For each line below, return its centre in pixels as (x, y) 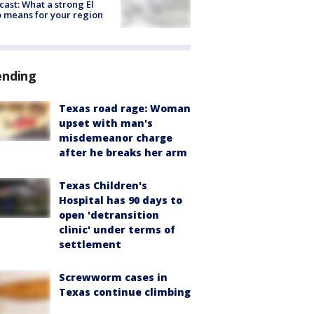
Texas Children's (103, 186)
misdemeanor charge (116, 138)
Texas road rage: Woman (125, 109)
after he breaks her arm (123, 153)
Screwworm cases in (113, 278)
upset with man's (106, 123)
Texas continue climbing (125, 292)
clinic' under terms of (117, 230)
